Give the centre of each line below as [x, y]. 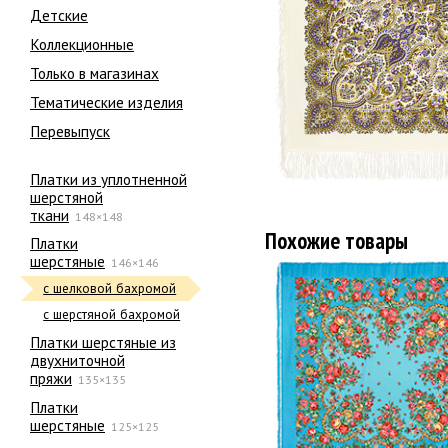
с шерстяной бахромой [112, 314]
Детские [59, 14]
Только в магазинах [94, 72]
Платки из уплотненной [108, 178]
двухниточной [77, 359]
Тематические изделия [106, 101]
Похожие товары [336, 240]
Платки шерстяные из [103, 341]
